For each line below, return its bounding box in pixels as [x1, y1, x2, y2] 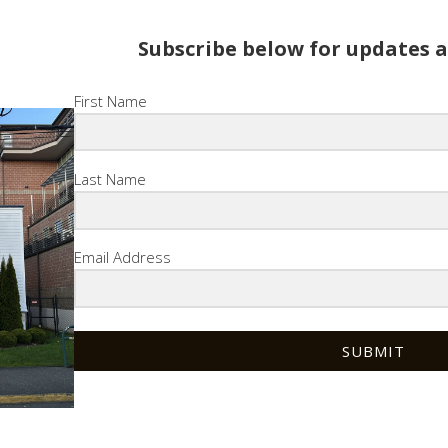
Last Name [73, 168, 146, 189]
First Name [73, 90, 147, 111]
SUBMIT [342, 340, 406, 361]
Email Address [73, 247, 171, 268]
